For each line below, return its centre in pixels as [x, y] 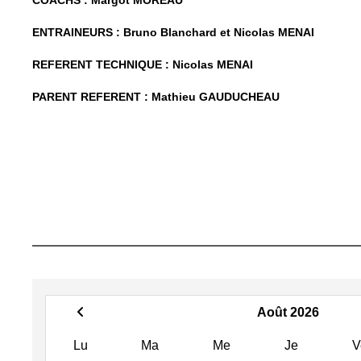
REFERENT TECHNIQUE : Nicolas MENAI [143, 64]
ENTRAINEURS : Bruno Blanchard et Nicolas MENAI [173, 32]
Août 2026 [288, 312]
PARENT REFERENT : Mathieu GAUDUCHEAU [159, 96]
